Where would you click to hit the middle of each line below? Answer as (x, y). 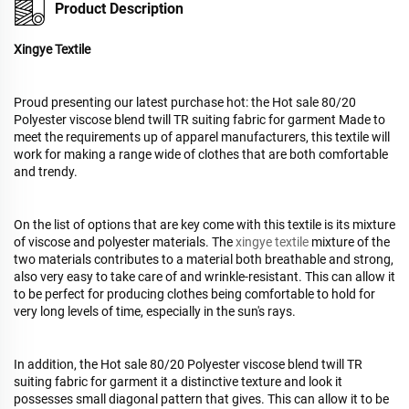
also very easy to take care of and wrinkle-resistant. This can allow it (204, 276)
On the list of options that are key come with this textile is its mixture (204, 224)
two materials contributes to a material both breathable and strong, (204, 259)
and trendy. (46, 171)
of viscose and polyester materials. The (123, 241)
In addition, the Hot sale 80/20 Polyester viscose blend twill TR (188, 364)
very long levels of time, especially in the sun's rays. (155, 311)
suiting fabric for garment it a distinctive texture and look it (178, 381)
